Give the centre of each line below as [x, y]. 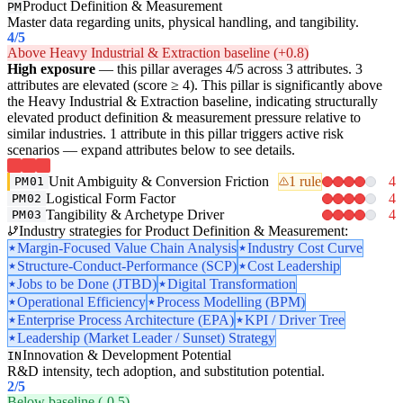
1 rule [304, 181]
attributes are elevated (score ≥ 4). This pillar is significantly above [195, 85]
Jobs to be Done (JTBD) [87, 283]
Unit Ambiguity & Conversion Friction [159, 181]
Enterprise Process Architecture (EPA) [125, 319]
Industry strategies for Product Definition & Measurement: [184, 230]
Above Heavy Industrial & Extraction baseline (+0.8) [158, 52]
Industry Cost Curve [305, 247]
